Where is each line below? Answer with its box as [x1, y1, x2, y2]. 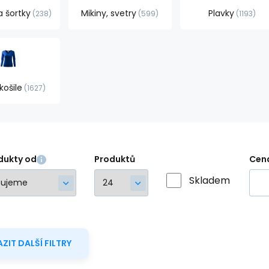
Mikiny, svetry [81, 7, 137, 19]
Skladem [189, 174, 230, 187]
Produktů [94, 153, 135, 165]
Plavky [208, 7, 234, 19]
